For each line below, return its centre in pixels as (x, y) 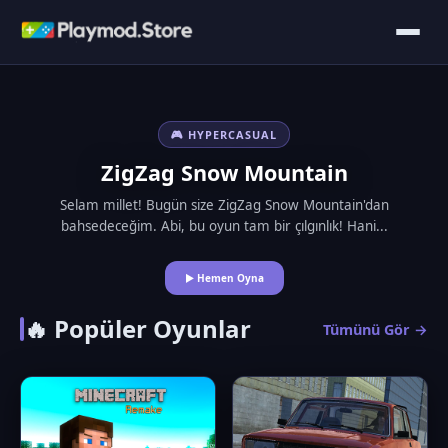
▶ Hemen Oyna (224, 277)
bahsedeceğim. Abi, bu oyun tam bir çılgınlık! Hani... (224, 225)
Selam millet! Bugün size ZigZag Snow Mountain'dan (224, 204)
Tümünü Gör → (375, 329)
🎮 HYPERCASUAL (224, 134)
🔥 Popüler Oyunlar (137, 328)
